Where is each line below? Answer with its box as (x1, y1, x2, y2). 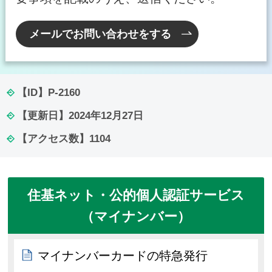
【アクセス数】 (16, 132, 89, 144)
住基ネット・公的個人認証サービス (27, 187, 245, 203)
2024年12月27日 (68, 109, 143, 121)
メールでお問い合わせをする (29, 28, 172, 41)
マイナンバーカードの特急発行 (38, 248, 208, 262)
